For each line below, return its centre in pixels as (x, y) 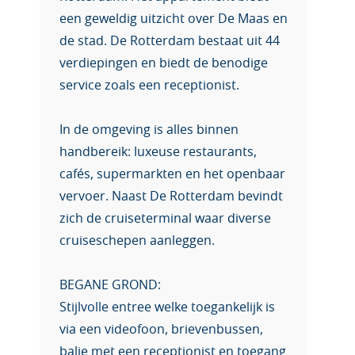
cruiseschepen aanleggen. (137, 241)
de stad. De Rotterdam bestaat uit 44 (170, 41)
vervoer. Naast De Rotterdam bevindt (171, 197)
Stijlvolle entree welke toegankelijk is (167, 307)
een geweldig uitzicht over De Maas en (174, 19)
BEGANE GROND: (110, 285)
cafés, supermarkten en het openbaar (172, 174)
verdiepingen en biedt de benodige (164, 63)
